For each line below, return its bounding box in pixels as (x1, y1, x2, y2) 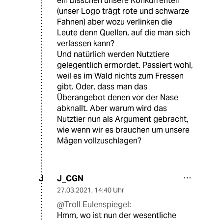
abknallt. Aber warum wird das (57, 103, 167, 113)
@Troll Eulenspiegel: (57, 199, 131, 210)
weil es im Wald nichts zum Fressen (57, 70, 184, 81)
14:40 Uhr (94, 185, 124, 194)
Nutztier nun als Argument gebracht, (57, 113, 189, 124)
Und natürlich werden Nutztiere (57, 49, 169, 59)
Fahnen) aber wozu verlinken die (57, 16, 172, 27)
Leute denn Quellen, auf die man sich (57, 27, 190, 38)
